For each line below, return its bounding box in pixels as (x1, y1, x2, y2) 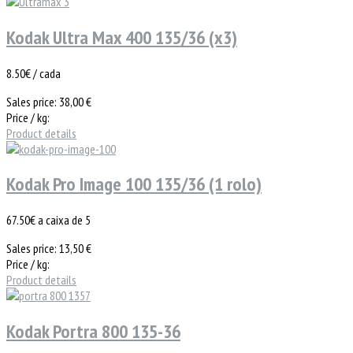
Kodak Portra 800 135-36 (6, 319, 180, 344)
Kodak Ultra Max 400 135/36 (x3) (6, 24, 237, 50)
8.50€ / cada (6, 65, 61, 81)
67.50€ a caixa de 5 (6, 212, 91, 229)
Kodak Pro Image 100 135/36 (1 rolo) (6, 172, 262, 197)
